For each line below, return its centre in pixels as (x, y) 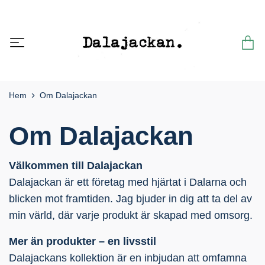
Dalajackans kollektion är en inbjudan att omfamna (128, 258)
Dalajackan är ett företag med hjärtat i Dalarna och (128, 182)
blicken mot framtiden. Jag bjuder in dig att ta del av (130, 198)
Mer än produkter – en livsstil (83, 241)
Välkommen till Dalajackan (76, 165)
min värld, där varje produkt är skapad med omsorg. (131, 215)
